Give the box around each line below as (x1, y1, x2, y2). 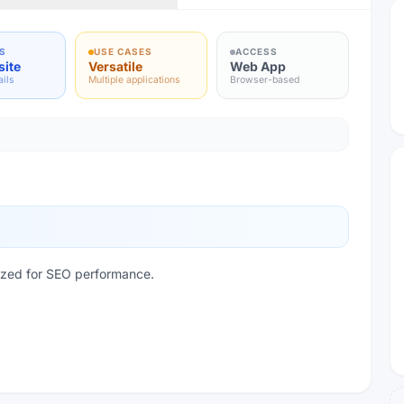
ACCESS (235, 46, 278, 57)
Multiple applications (88, 74, 180, 86)
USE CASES (94, 46, 152, 57)
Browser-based (230, 74, 299, 86)
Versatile (88, 59, 142, 74)
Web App (230, 59, 286, 74)
